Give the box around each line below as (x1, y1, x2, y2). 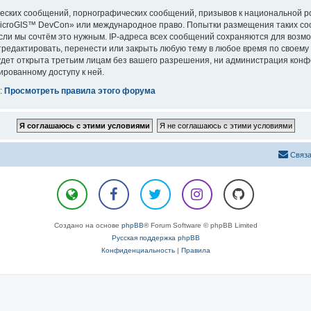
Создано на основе (53, 221, 121, 229)
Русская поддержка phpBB (111, 233, 200, 242)
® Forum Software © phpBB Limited (143, 221, 258, 229)
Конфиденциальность (101, 246, 175, 254)
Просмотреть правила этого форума (4, 85, 155, 96)
